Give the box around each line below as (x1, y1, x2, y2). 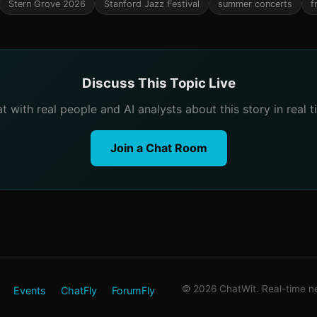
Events (13, 284, 46, 296)
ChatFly (61, 284, 97, 296)
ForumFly (112, 284, 155, 296)
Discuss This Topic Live (81, 75, 236, 91)
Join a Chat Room (110, 141, 207, 155)
